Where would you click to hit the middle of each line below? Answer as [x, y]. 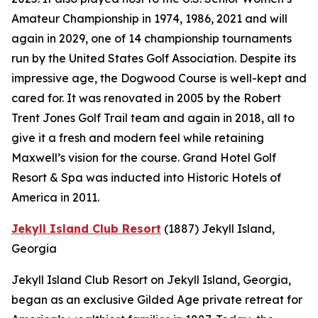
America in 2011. [55, 198]
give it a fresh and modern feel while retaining [138, 138]
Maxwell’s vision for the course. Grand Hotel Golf [144, 158]
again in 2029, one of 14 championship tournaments [152, 39]
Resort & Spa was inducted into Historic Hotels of [146, 178]
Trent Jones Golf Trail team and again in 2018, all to [153, 118]
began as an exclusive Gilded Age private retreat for [157, 300]
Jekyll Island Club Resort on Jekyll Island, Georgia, [151, 280]
